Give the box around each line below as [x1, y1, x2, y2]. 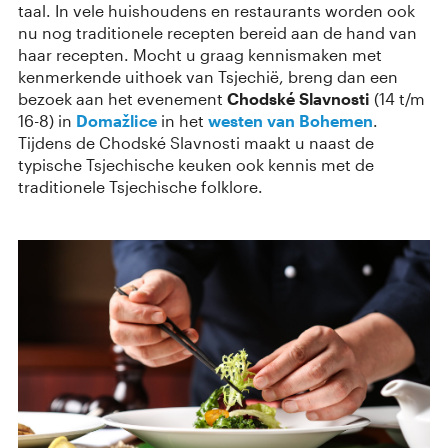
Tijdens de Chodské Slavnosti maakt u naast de [18, 132, 374, 152]
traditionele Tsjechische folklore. [18, 176, 263, 196]
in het [157, 110, 208, 130]
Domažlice [76, 110, 157, 130]
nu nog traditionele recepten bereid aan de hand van [18, 22, 417, 42]
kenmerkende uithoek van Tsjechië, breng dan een [18, 66, 398, 86]
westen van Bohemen [208, 110, 373, 130]
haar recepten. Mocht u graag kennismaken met [18, 44, 382, 64]
